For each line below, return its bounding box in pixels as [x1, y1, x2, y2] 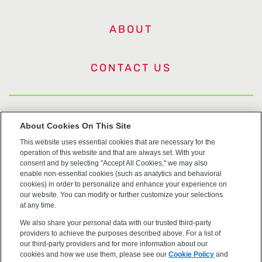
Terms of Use [104, 143, 158, 154]
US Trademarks [100, 118, 162, 129]
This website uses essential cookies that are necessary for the [20, 137, 216, 146]
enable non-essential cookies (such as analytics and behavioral [20, 169, 222, 178]
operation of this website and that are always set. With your [20, 148, 206, 157]
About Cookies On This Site [20, 120, 132, 130]
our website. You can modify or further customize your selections [20, 190, 223, 199]
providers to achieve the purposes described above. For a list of [20, 229, 221, 237]
